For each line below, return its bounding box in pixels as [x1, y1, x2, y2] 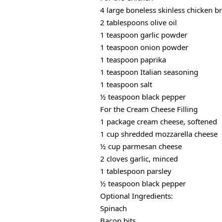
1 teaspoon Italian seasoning [100, 67, 198, 77]
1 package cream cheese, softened [100, 116, 217, 127]
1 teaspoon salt [100, 79, 152, 90]
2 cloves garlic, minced [100, 154, 178, 164]
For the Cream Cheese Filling [100, 104, 198, 114]
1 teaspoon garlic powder [100, 30, 187, 40]
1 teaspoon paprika [100, 55, 166, 65]
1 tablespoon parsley [100, 166, 171, 176]
